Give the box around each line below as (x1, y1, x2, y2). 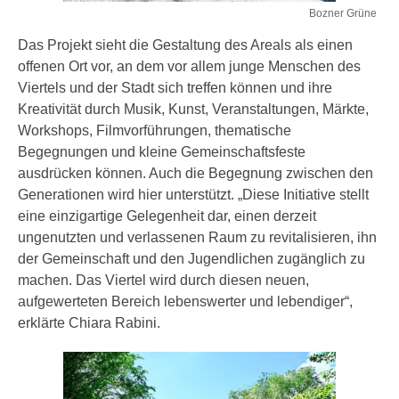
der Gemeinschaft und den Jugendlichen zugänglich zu (18, 250, 365, 266)
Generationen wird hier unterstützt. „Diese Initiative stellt (18, 186, 369, 202)
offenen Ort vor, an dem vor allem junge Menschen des (18, 58, 361, 74)
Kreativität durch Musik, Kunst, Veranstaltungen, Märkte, (18, 101, 369, 117)
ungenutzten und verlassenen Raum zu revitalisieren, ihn (18, 229, 377, 245)
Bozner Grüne (309, 6, 377, 20)
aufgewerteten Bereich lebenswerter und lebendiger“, (18, 293, 353, 309)
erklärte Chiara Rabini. (18, 314, 160, 330)
